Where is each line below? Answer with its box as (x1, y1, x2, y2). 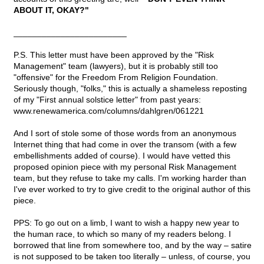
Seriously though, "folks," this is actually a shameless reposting (14, 84, 247, 94)
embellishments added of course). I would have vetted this (14, 151, 230, 161)
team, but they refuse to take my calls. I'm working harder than (14, 173, 246, 183)
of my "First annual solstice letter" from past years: (14, 95, 201, 105)
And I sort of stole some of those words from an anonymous (14, 128, 236, 138)
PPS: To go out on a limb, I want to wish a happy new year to (14, 218, 239, 228)
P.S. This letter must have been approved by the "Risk (14, 50, 214, 60)
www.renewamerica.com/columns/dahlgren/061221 (14, 106, 204, 116)
